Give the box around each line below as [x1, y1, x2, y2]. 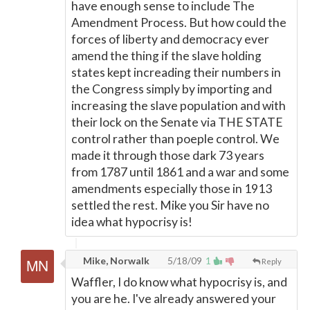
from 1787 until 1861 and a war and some [71, 165, 289, 179]
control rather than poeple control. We [71, 131, 280, 146]
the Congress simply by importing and [71, 82, 272, 96]
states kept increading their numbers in [71, 65, 281, 80]
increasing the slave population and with [71, 98, 286, 113]
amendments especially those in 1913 [71, 181, 272, 196]
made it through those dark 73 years [71, 148, 264, 163]
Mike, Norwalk [81, 255, 149, 266]
